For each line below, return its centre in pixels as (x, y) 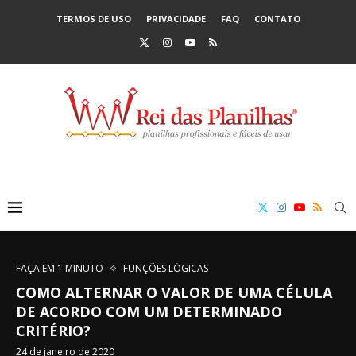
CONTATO (277, 19)
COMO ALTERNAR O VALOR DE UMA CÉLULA (174, 292)
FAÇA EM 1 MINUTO (60, 268)
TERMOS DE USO (93, 19)
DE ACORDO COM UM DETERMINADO (149, 311)
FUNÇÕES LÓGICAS (166, 268)
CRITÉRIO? (53, 331)
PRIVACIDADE (176, 19)
